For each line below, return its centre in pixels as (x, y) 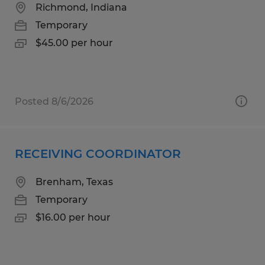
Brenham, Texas (74, 182)
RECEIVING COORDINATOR (98, 153)
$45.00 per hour (74, 43)
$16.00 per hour (73, 217)
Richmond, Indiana (81, 7)
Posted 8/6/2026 (54, 101)
